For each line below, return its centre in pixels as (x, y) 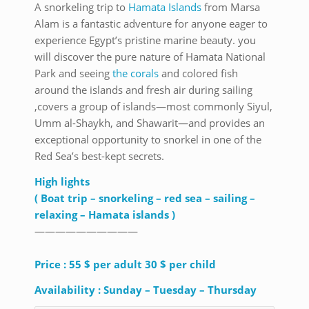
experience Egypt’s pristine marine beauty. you (145, 40)
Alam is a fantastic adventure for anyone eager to (151, 24)
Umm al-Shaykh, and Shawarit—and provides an (150, 123)
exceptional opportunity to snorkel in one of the (148, 140)
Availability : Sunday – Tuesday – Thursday (146, 289)
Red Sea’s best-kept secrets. (99, 156)
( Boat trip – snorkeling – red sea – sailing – (145, 198)
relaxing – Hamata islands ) (105, 214)
